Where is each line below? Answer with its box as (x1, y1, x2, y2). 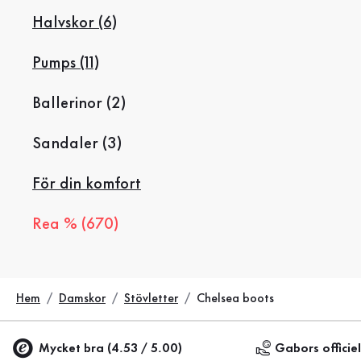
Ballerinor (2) (32, 96, 126, 111)
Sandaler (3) (32, 136, 122, 151)
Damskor (59, 293, 106, 305)
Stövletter (124, 293, 178, 305)
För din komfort (32, 176, 141, 192)
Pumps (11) (32, 56, 99, 71)
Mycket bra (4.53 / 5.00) (39, 342, 182, 355)
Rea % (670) (32, 217, 118, 232)
